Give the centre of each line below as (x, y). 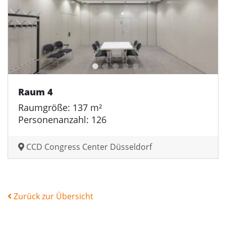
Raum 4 (36, 92)
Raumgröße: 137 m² (60, 107)
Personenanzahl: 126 (62, 119)
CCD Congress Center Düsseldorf (88, 147)
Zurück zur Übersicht (52, 196)
